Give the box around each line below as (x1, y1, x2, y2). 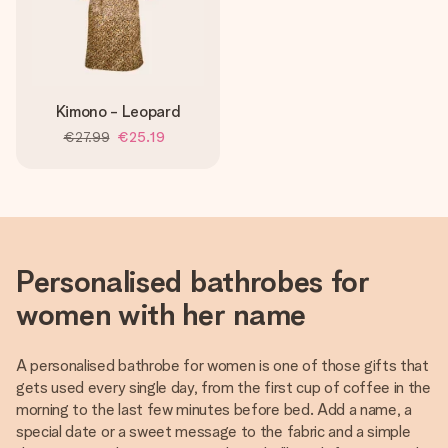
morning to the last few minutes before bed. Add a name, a (16, 400, 412, 419)
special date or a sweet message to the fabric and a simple (16, 422, 411, 441)
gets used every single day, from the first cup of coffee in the (16, 378, 431, 397)
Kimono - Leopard (55, 102, 181, 121)
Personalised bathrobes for (16, 263, 370, 299)
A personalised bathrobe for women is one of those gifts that (16, 356, 429, 375)
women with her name (16, 296, 306, 332)
